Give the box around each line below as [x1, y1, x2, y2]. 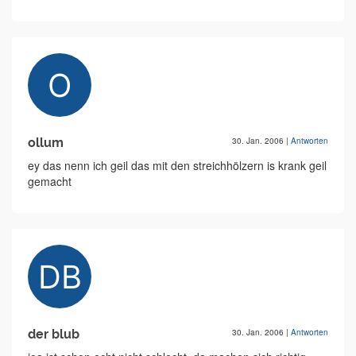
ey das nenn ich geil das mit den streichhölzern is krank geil [28, 157, 327, 173]
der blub [28, 327, 79, 342]
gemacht [28, 173, 72, 189]
